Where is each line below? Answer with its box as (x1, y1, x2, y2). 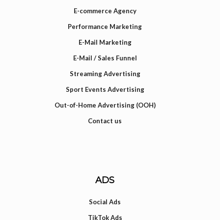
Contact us (88, 116, 122, 125)
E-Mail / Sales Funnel (73, 54, 137, 62)
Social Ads (89, 198, 121, 206)
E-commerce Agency (73, 6, 137, 15)
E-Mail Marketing (78, 38, 132, 46)
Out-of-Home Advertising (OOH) (54, 101, 156, 109)
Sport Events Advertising (65, 85, 144, 93)
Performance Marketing (68, 22, 142, 30)
